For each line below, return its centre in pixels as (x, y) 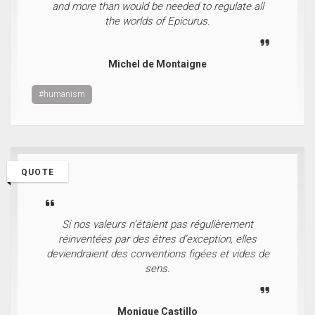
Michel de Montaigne (157, 64)
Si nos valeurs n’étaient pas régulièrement (157, 224)
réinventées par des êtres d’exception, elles (157, 239)
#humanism (62, 94)
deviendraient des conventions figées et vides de (157, 254)
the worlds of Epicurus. (157, 21)
